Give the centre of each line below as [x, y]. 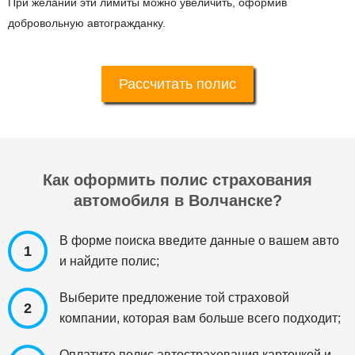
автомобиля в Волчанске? [177, 201]
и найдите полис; [109, 261]
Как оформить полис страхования [177, 180]
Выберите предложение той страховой [174, 298]
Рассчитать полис [177, 84]
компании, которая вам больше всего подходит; [200, 319]
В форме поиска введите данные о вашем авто [199, 241]
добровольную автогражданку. [87, 23]
